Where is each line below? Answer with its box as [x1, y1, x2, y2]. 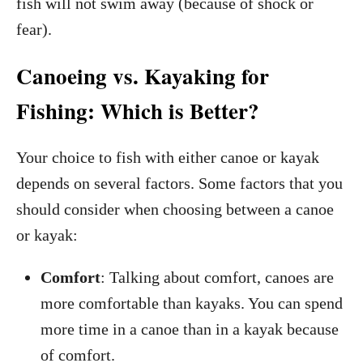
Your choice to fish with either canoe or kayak [16, 148, 319, 166]
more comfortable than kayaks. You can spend [41, 294, 343, 312]
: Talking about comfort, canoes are [100, 268, 334, 286]
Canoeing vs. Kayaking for [16, 60, 269, 92]
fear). [16, 20, 52, 38]
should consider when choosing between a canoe [16, 200, 334, 218]
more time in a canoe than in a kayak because [41, 320, 339, 338]
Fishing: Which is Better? [16, 95, 259, 126]
